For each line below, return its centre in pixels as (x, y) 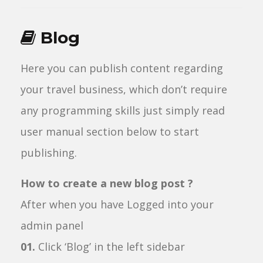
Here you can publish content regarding (122, 68)
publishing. (49, 153)
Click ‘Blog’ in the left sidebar (110, 247)
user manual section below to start (110, 131)
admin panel (52, 225)
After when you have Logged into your (117, 204)
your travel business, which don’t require (124, 89)
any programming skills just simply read (123, 110)
